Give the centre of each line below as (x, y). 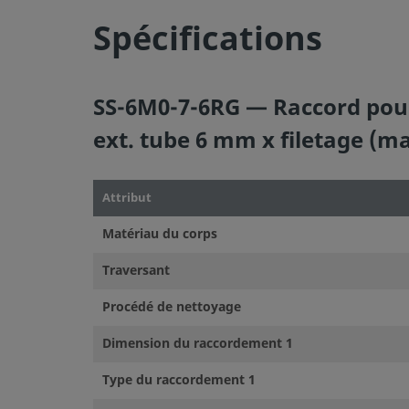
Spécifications (208, 39)
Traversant (136, 270)
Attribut (127, 197)
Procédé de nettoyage (172, 307)
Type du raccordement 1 (179, 380)
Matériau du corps (160, 234)
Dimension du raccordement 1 (198, 343)
